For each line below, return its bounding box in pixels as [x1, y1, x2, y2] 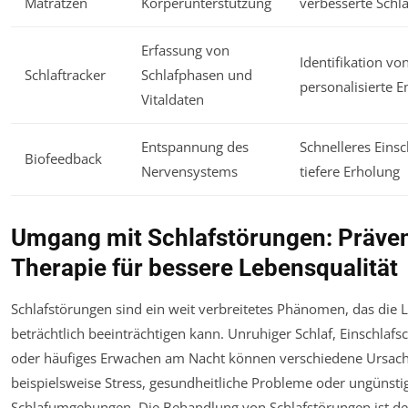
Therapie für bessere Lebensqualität [11, 254, 398, 282]
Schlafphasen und [141, 66, 252, 85]
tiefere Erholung [300, 162, 400, 181]
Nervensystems [141, 162, 238, 181]
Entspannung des [141, 138, 249, 157]
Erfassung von [141, 41, 229, 60]
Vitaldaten [141, 90, 204, 109]
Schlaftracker [25, 66, 106, 85]
